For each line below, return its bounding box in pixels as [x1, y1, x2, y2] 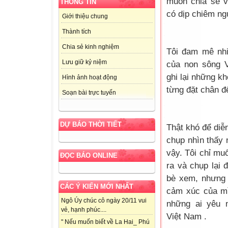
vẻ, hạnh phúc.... [61, 206, 106, 214]
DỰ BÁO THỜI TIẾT [60, 121, 122, 129]
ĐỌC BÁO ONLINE [60, 152, 118, 160]
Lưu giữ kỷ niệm [62, 59, 107, 66]
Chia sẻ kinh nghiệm [62, 43, 119, 51]
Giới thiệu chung [62, 13, 108, 20]
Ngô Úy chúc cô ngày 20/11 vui [61, 197, 147, 205]
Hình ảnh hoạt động [62, 74, 117, 81]
